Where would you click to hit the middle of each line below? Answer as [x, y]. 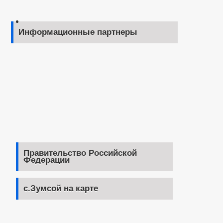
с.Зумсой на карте [61, 189]
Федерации [47, 160]
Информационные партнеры [78, 32]
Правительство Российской [80, 153]
